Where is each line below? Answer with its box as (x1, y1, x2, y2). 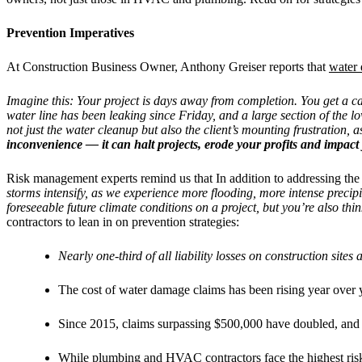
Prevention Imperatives (6, 25, 134, 40)
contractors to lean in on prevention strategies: (6, 214, 239, 229)
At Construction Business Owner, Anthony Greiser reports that (6, 59, 329, 74)
